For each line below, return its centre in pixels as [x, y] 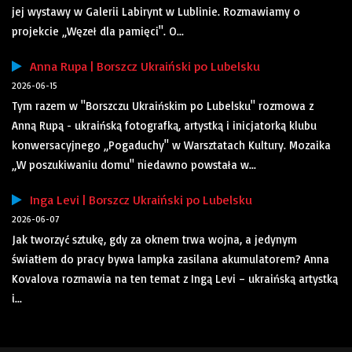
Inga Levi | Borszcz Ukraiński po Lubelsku [137, 200]
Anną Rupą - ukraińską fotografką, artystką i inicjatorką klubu [164, 126]
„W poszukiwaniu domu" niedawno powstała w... [134, 165]
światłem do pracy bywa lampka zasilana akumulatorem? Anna [170, 259]
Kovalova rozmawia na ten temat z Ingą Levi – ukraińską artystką [175, 279]
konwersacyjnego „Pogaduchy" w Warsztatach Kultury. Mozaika [171, 145]
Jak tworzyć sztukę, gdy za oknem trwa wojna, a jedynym [154, 240]
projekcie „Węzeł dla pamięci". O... [98, 31]
